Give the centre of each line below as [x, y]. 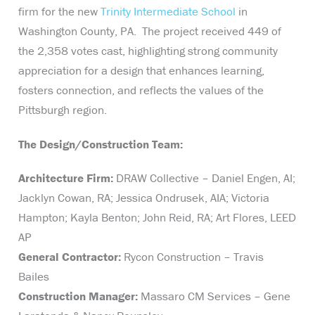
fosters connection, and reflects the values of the [141, 90]
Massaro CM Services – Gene [214, 296]
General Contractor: [70, 257]
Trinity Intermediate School [168, 12]
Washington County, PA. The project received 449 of [150, 31]
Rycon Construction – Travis [193, 257]
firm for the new [60, 12]
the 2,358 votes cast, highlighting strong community [148, 51]
